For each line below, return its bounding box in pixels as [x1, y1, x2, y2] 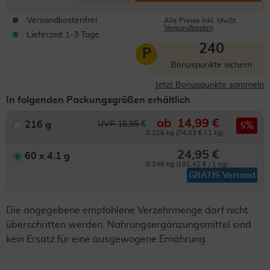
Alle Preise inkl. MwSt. [163, 17, 237, 24]
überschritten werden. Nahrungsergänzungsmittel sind [6, 220, 251, 230]
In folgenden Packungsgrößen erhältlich [6, 95, 190, 105]
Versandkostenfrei [27, 16, 97, 25]
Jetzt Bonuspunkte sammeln [155, 81, 264, 89]
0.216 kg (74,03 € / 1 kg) [146, 130, 224, 136]
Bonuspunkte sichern [171, 61, 252, 69]
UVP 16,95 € [98, 120, 146, 128]
